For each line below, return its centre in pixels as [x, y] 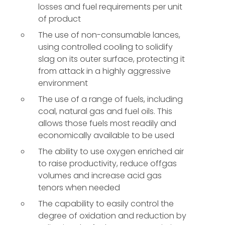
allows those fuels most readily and [107, 123]
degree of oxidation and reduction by [112, 216]
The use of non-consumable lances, [109, 35]
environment [63, 83]
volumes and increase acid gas [100, 176]
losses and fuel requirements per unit [110, 7]
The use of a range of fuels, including [110, 99]
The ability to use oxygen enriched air [111, 151]
